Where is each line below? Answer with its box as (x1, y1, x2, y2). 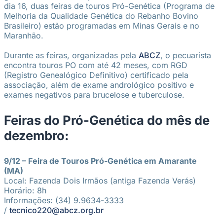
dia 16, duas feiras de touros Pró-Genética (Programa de (4, 1, 215, 11)
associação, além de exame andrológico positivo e (4, 80, 194, 90)
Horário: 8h (4, 185, 46, 195)
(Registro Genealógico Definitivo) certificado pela (4, 70, 188, 80)
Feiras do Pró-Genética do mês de (4, 112, 210, 128)
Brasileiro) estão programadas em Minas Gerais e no (4, 21, 199, 31)
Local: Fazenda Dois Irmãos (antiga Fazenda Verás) (4, 175, 196, 185)
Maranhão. (4, 31, 43, 41)
